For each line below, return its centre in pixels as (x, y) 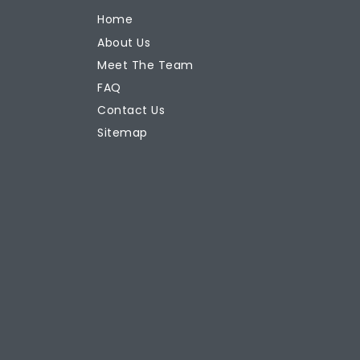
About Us (124, 42)
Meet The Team (145, 65)
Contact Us (131, 110)
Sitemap (123, 133)
